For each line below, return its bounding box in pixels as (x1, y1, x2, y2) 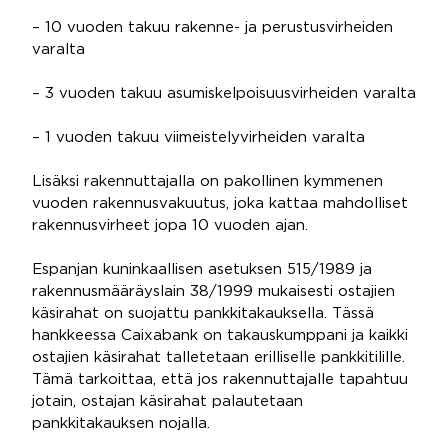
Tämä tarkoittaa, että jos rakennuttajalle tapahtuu (32, 373, 408, 386)
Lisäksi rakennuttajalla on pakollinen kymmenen (32, 175, 383, 188)
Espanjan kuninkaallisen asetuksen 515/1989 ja (32, 263, 372, 276)
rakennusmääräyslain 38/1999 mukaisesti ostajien (32, 285, 395, 298)
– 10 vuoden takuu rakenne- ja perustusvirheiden (32, 21, 393, 34)
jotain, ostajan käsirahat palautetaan (32, 395, 303, 408)
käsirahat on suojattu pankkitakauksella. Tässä (32, 307, 374, 320)
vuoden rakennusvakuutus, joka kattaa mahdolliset (32, 197, 408, 210)
